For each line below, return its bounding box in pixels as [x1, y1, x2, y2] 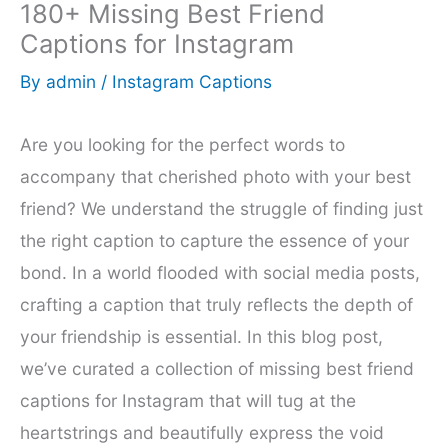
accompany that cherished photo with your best [20, 165, 411, 187]
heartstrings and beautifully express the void [20, 421, 384, 443]
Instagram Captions [112, 71, 272, 93]
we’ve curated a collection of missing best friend [20, 357, 414, 379]
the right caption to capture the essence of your [20, 229, 409, 251]
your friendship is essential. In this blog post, [20, 325, 383, 347]
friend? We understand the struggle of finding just [20, 197, 423, 219]
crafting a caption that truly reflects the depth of [20, 293, 413, 315]
